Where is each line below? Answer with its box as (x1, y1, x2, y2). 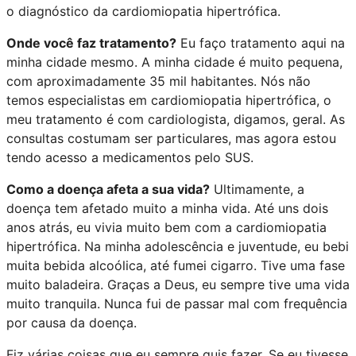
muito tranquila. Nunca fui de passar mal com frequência (6, 295, 347, 311)
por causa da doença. (6, 314, 137, 331)
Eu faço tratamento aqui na (176, 34, 345, 51)
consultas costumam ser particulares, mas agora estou (6, 130, 336, 146)
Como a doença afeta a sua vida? (6, 180, 210, 197)
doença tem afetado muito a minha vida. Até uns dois (6, 199, 328, 216)
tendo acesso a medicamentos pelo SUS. (6, 149, 253, 165)
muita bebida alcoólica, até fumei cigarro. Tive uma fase (6, 257, 345, 273)
